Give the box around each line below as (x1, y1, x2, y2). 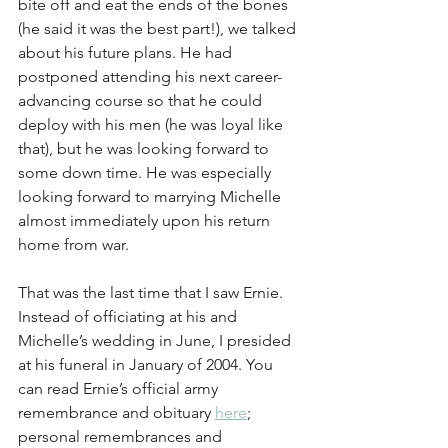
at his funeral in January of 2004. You (18, 355, 277, 374)
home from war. (18, 235, 129, 254)
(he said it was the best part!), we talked (18, 19, 300, 38)
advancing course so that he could (18, 91, 266, 110)
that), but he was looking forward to (18, 139, 273, 158)
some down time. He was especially (18, 163, 275, 182)
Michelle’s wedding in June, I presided (18, 331, 295, 350)
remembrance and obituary (18, 403, 215, 422)
